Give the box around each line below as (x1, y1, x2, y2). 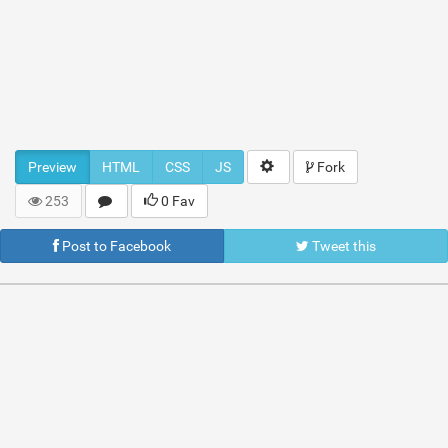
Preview (28, 159, 77, 175)
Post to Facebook (59, 238, 171, 254)
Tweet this (309, 238, 376, 254)
